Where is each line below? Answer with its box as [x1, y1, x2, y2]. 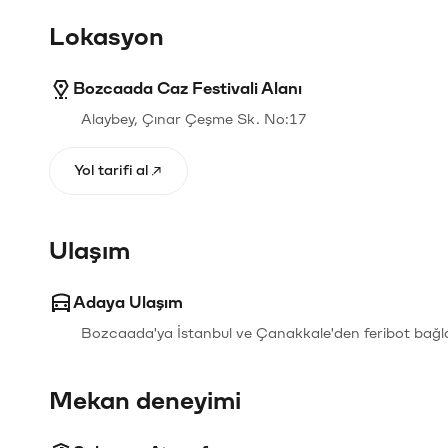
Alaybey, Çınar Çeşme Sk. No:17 [81, 112, 307, 127]
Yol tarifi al [74, 163, 149, 178]
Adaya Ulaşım [73, 294, 183, 311]
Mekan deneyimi [49, 388, 241, 414]
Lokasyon [49, 24, 164, 50]
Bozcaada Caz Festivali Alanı [73, 80, 302, 97]
